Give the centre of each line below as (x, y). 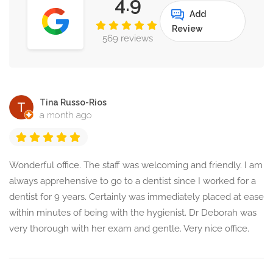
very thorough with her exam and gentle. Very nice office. (129, 229)
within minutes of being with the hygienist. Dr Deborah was (133, 213)
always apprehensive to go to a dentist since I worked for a (133, 181)
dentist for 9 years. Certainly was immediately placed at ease (136, 197)
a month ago (66, 115)
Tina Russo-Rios (73, 103)
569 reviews (128, 39)
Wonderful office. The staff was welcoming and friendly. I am (136, 165)
